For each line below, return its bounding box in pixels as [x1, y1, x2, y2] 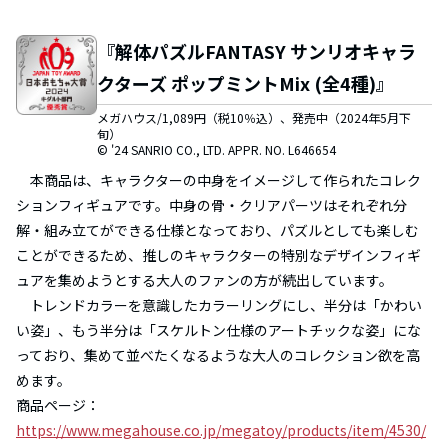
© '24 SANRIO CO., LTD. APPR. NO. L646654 [96, 140, 336, 158]
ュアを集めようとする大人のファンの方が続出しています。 [16, 269, 393, 290]
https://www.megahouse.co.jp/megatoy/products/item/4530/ [16, 419, 426, 440]
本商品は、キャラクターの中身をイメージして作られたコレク [30, 169, 421, 190]
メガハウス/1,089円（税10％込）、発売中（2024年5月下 [96, 108, 411, 126]
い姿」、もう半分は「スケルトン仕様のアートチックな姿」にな [16, 319, 421, 340]
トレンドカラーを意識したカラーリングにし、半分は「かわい [30, 294, 422, 315]
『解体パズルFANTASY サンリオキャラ [96, 37, 416, 64]
